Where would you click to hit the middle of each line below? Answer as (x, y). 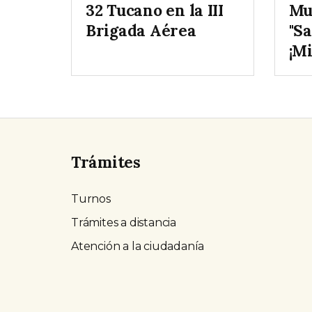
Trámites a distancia (124, 223)
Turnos (91, 199)
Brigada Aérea (141, 31)
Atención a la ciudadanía (138, 247)
